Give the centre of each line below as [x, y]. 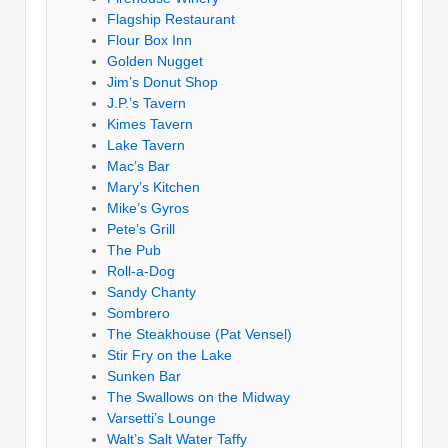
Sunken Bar [144, 376]
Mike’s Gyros [148, 208]
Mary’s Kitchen [153, 187]
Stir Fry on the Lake [169, 355]
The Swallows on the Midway [198, 397]
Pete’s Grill [141, 229]
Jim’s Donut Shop [162, 82]
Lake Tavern [146, 145]
